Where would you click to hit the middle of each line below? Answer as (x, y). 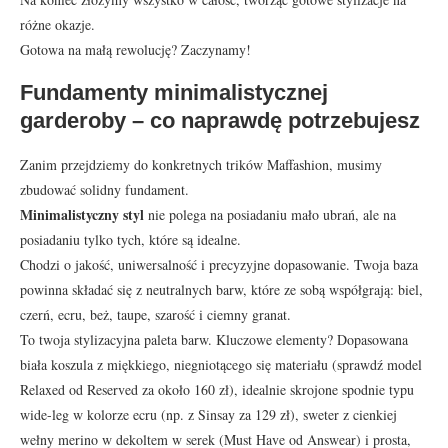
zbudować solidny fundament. (104, 189)
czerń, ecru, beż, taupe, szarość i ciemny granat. (155, 314)
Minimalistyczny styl (82, 214)
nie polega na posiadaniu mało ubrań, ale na (270, 214)
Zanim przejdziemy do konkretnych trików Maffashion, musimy (201, 164)
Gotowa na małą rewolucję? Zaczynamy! (135, 49)
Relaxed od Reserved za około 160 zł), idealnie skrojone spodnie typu (217, 389)
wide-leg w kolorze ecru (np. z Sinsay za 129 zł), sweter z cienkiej (208, 414)
